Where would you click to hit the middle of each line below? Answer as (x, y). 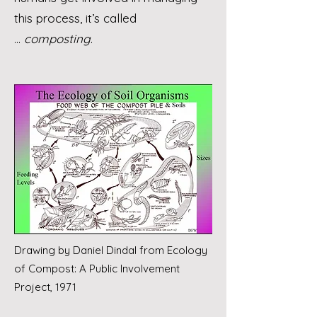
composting (57, 39)
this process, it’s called (75, 18)
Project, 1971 (45, 287)
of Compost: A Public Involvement (97, 269)
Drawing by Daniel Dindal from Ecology (111, 250)
